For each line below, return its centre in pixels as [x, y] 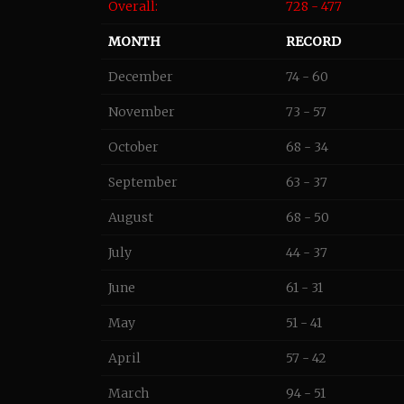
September [143, 182]
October [133, 147]
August [131, 217]
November [142, 112]
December [141, 77]
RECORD [313, 41]
